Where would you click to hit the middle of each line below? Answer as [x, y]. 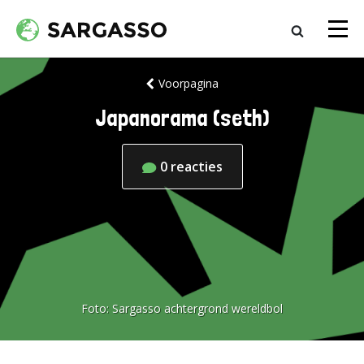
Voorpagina [188, 83]
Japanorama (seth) [182, 118]
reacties [196, 167]
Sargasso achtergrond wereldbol [197, 308]
